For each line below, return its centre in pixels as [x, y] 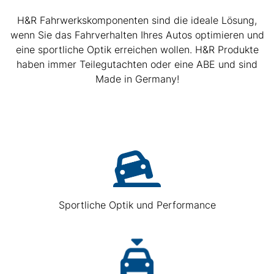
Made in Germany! [137, 79]
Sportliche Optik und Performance [137, 205]
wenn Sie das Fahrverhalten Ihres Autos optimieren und [137, 35]
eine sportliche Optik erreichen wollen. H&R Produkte [137, 49]
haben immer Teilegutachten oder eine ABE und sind [137, 64]
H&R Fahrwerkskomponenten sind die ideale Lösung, [137, 20]
